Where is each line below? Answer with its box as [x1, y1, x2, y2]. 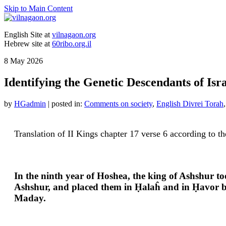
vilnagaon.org [52, 30, 96, 39]
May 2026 [8, 56, 43, 65]
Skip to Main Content [4, 4, 73, 13]
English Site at [4, 30, 52, 39]
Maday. [14, 192, 46, 203]
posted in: [51, 99, 84, 108]
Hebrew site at [4, 39, 52, 48]
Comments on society [84, 99, 152, 108]
